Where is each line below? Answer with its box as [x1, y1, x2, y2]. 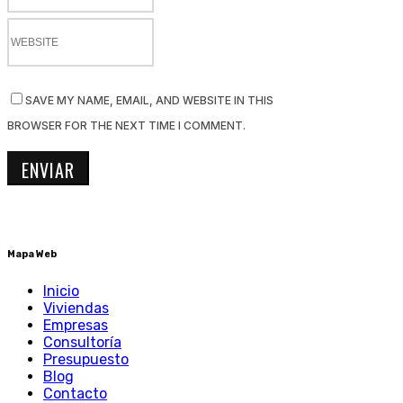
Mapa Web [7, 247, 57, 260]
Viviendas [43, 299, 109, 317]
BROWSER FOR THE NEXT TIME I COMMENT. [7, 118, 246, 132]
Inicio [43, 282, 79, 300]
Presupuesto [43, 350, 129, 368]
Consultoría [43, 333, 121, 351]
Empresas [43, 316, 108, 334]
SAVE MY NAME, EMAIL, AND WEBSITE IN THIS [25, 93, 273, 107]
